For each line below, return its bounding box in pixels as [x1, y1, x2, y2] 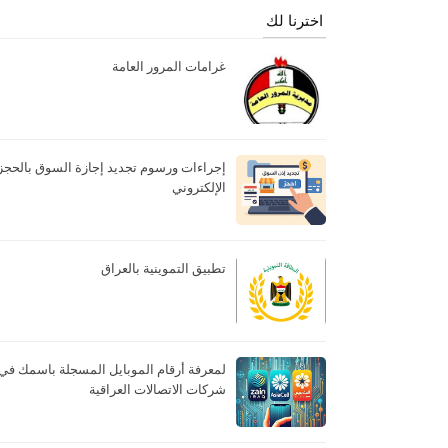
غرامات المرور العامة [112, 57, 226, 75]
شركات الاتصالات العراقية [89, 380, 226, 398]
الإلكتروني [172, 178, 226, 196]
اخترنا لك [266, 10, 323, 30]
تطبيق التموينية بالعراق [101, 259, 226, 277]
